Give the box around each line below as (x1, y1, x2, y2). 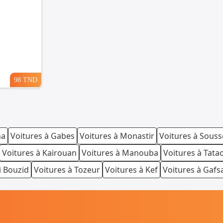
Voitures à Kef (105, 164, 158, 176)
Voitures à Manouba (82, 147, 158, 159)
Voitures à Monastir (80, 130, 154, 142)
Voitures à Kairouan (2, 147, 77, 159)
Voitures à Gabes (10, 130, 75, 142)
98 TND (14, 76, 37, 84)
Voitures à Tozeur (34, 164, 100, 176)
